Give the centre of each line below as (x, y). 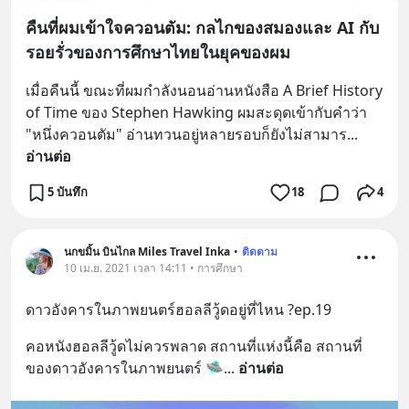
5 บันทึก (68, 192)
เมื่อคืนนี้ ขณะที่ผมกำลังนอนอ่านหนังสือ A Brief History (204, 90)
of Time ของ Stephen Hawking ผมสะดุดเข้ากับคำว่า (196, 112)
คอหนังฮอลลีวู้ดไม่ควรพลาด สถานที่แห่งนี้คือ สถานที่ (194, 346)
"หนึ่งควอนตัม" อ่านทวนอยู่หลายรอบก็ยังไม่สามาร (186, 134)
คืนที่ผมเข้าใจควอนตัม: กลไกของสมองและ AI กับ (202, 27)
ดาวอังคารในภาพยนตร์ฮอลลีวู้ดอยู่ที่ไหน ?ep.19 (178, 309)
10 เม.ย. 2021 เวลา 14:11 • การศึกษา (153, 267)
